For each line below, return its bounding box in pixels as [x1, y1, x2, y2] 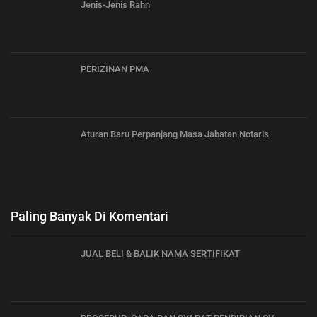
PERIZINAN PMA [81, 64, 149, 75]
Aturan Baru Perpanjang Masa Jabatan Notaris [81, 128, 269, 139]
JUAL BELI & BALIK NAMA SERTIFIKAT [81, 248, 240, 259]
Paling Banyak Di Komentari [11, 208, 168, 224]
